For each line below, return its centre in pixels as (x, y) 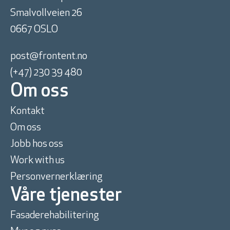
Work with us (37, 161)
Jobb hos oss (37, 145)
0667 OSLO (34, 30)
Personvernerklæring (56, 177)
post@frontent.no (49, 57)
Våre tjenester (66, 196)
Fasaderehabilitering (55, 216)
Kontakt (27, 112)
